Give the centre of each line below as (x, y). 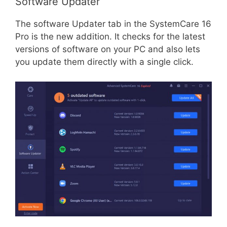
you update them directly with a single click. (104, 62)
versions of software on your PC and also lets (108, 49)
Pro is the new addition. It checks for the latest (110, 37)
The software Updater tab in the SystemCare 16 (113, 24)
